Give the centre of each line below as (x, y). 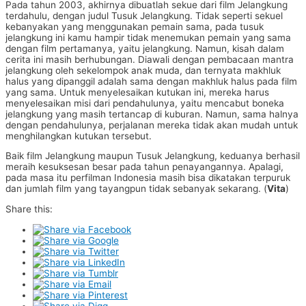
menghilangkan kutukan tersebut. (79, 136)
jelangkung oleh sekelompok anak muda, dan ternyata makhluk (143, 70)
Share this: (29, 209)
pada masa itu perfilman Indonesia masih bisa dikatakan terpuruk (148, 178)
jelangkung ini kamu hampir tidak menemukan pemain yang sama (148, 37)
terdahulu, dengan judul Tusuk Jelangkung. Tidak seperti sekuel (144, 15)
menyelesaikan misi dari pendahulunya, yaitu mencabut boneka (145, 103)
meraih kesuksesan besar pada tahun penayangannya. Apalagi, (144, 167)
